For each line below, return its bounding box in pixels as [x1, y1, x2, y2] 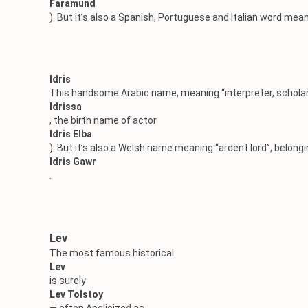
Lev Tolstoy [49, 289, 103, 300]
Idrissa [49, 101, 82, 112]
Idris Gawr [49, 156, 96, 167]
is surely [49, 275, 86, 286]
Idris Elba [49, 129, 92, 140]
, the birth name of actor [49, 115, 157, 126]
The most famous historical [49, 247, 174, 258]
